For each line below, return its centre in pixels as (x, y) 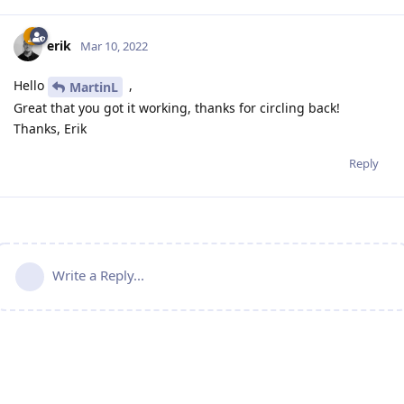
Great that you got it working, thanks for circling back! (177, 107)
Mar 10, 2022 (114, 46)
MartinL (94, 87)
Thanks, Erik (50, 128)
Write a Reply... (98, 275)
